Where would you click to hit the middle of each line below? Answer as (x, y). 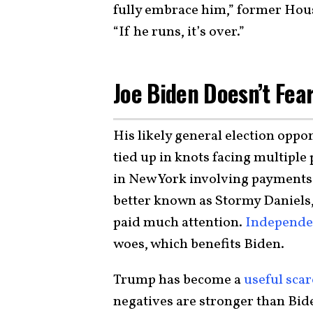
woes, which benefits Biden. (199, 244)
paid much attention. (179, 223)
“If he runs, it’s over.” (179, 32)
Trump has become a (179, 280)
